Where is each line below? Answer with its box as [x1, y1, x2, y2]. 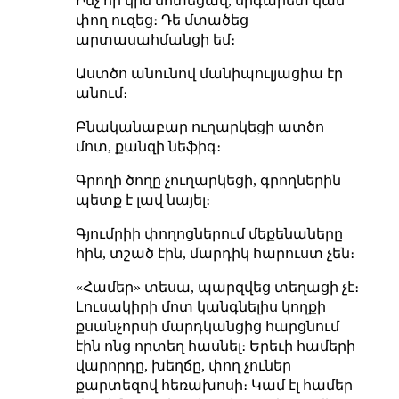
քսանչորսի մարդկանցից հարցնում [75, 319, 339, 335]
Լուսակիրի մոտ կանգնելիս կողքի [75, 299, 326, 315]
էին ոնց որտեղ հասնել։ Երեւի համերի [75, 338, 355, 354]
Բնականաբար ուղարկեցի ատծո [75, 119, 324, 135]
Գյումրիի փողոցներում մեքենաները [75, 226, 343, 242]
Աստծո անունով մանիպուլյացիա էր [75, 66, 343, 82]
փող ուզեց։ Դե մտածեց [75, 12, 248, 28]
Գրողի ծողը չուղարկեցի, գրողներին [75, 173, 341, 189]
